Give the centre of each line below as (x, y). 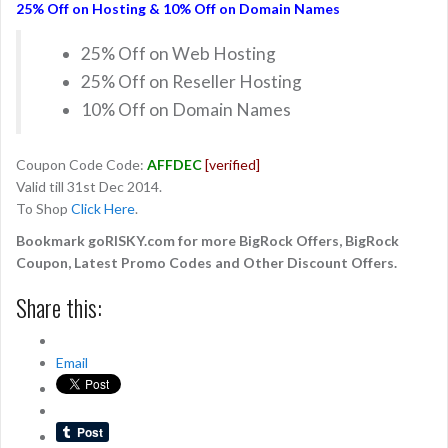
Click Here (103, 208)
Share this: (59, 306)
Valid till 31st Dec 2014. (89, 186)
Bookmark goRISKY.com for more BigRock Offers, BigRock (207, 240)
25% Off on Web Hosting (178, 53)
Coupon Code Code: (81, 164)
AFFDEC (174, 164)
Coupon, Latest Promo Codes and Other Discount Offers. (206, 262)
